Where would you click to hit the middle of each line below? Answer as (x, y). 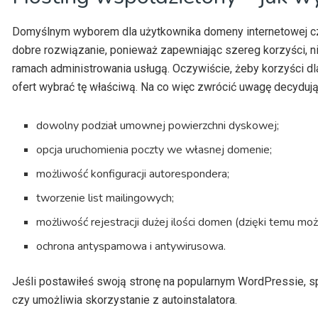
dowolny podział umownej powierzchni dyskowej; (158, 125)
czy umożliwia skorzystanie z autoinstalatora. (125, 300)
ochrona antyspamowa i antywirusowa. (131, 246)
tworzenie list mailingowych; (105, 198)
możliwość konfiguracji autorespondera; (133, 174)
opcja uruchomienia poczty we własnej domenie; (154, 149)
